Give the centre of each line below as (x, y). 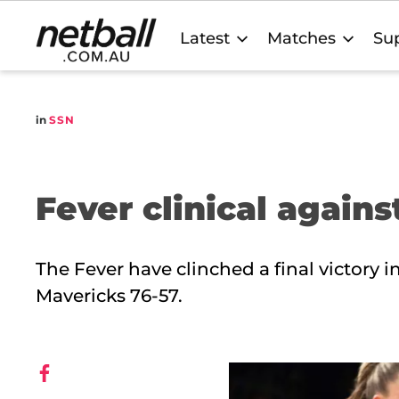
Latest (204, 38)
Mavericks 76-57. (109, 296)
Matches (301, 38)
